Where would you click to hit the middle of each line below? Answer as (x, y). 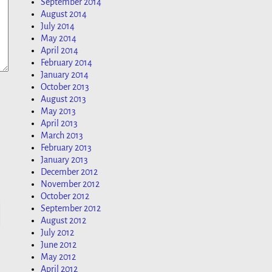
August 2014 (64, 14)
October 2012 (65, 196)
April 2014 (59, 51)
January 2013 (64, 160)
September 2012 (71, 209)
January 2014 (65, 75)
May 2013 (58, 111)
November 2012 (70, 184)
